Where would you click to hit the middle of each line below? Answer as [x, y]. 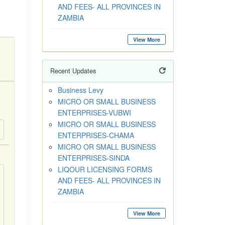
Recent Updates [73, 71]
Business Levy [80, 90]
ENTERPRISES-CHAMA [96, 135]
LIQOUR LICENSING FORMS [105, 169]
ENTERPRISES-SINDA [93, 158]
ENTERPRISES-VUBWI [94, 113]
